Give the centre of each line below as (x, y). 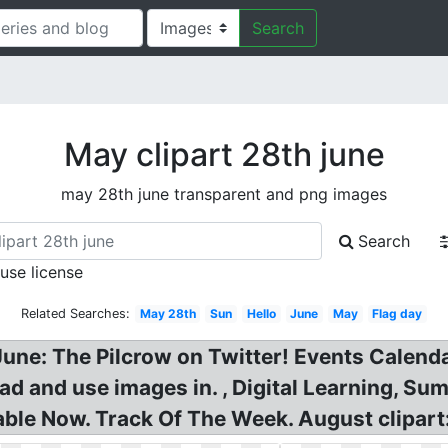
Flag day (397, 313)
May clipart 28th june (224, 154)
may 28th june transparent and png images (224, 194)
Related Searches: (75, 313)
